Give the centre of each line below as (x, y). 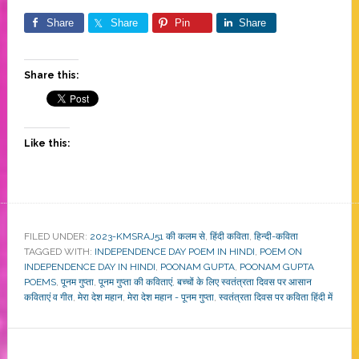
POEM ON (280, 251)
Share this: (51, 75)
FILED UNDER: (56, 236)
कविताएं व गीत (48, 297)
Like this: (46, 143)
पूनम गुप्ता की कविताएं (135, 282)
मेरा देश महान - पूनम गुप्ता (170, 297)
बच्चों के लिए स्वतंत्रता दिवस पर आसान (244, 282)
